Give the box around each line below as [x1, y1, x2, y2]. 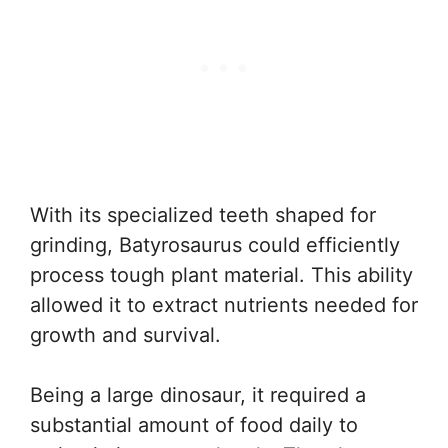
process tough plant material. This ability [30, 263, 413, 287]
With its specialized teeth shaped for [30, 203, 376, 227]
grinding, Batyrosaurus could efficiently [30, 233, 400, 257]
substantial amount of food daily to [30, 413, 358, 437]
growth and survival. [30, 323, 221, 347]
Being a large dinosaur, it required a [30, 383, 366, 407]
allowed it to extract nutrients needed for [30, 293, 418, 317]
